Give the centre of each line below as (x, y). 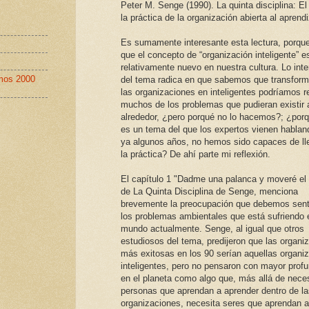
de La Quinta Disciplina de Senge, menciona (209, 192)
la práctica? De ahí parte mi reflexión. (196, 154)
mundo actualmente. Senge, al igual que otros (212, 229)
